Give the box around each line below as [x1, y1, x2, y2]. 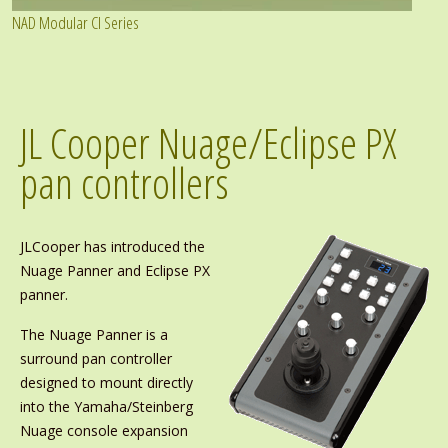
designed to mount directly [19, 373, 193, 392]
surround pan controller [19, 349, 172, 368]
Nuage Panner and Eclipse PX [19, 261, 210, 280]
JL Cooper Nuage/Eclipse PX [19, 114, 397, 171]
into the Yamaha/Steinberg [19, 397, 193, 416]
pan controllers [19, 154, 229, 211]
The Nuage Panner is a [19, 325, 168, 344]
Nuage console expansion [19, 421, 188, 440]
